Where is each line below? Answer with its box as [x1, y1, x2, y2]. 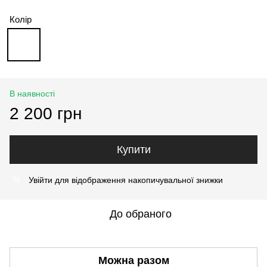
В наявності [10, 89, 55, 98]
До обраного [110, 208, 172, 220]
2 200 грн [10, 104, 82, 123]
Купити [116, 144, 151, 156]
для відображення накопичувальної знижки [52, 175, 223, 185]
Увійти [29, 175, 52, 185]
